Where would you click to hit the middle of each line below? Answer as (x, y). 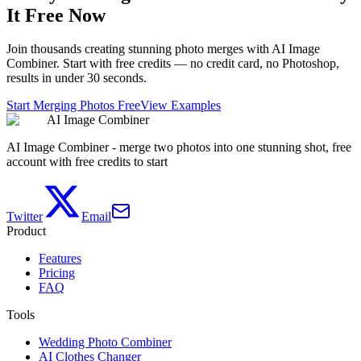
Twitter (25, 217)
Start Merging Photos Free (73, 106)
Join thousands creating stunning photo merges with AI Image (163, 49)
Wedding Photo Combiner (105, 342)
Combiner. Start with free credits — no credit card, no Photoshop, (173, 64)
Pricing (57, 273)
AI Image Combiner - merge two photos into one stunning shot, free (179, 147)
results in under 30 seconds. (77, 78)
